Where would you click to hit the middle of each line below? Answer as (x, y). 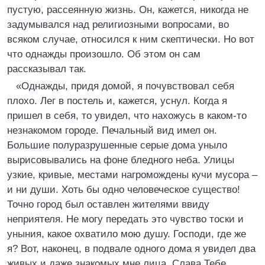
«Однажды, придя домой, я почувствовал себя (125, 86)
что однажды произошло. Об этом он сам (104, 54)
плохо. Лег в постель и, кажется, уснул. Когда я (117, 101)
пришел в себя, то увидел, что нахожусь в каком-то (127, 116)
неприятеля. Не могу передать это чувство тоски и (125, 219)
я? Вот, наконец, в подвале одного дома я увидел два (131, 249)
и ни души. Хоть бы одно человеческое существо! (124, 190)
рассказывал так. (47, 69)
